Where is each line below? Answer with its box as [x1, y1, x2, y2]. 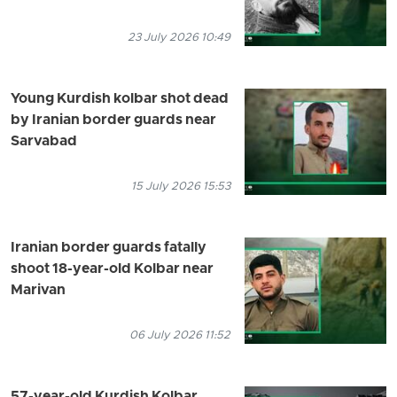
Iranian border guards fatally [11, 239, 206, 258]
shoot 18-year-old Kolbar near [11, 261, 214, 279]
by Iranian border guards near [11, 112, 216, 130]
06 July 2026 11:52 [129, 328, 230, 344]
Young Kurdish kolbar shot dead [11, 90, 229, 109]
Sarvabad [11, 133, 77, 152]
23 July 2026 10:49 [128, 30, 230, 46]
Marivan [11, 282, 66, 300]
